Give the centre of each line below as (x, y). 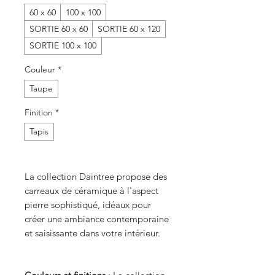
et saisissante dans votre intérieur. (92, 233)
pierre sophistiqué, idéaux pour (88, 205)
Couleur (40, 69)
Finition (39, 112)
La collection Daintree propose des (96, 176)
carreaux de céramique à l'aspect (91, 191)
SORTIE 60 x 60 (59, 29)
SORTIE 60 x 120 (129, 29)
